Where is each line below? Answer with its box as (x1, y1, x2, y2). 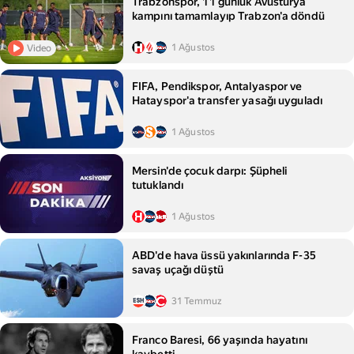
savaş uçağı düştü (132, 263, 224, 277)
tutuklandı (132, 179, 184, 192)
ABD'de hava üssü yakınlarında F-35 (132, 249, 316, 262)
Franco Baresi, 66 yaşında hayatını (132, 333, 307, 347)
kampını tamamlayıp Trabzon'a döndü (132, 9, 325, 23)
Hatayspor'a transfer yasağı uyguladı (132, 94, 323, 107)
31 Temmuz (171, 296, 223, 307)
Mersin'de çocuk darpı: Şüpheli (132, 164, 288, 178)
